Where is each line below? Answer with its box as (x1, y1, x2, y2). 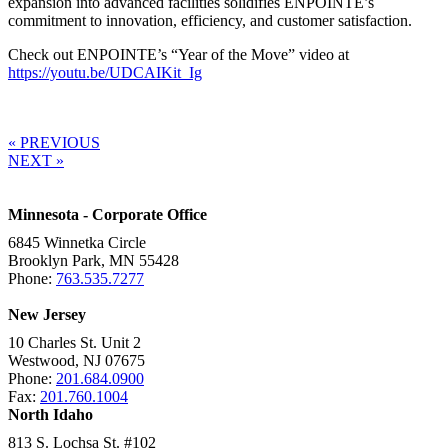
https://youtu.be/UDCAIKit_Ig (8, 63, 202, 81)
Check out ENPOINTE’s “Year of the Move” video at (8, 45, 349, 63)
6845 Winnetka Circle (8, 233, 146, 251)
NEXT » (8, 151, 64, 169)
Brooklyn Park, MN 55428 (8, 251, 179, 269)
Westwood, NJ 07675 (8, 351, 145, 369)
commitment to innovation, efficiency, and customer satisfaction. (8, 11, 412, 29)
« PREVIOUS (8, 133, 100, 151)
